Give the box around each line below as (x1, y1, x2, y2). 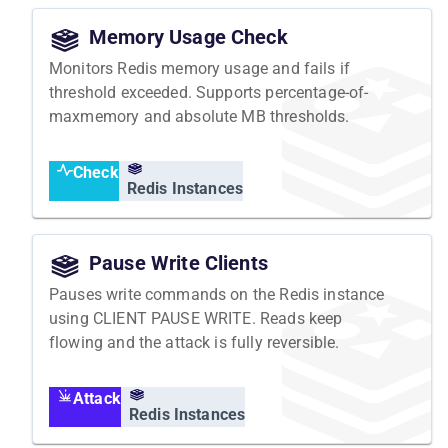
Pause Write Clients (89, 250, 268, 275)
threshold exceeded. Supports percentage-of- (49, 82, 369, 102)
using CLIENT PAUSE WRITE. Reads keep (49, 308, 343, 328)
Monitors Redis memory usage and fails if (49, 58, 350, 78)
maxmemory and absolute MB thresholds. (49, 106, 350, 126)
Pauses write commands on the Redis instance (49, 284, 385, 304)
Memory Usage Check (89, 24, 288, 49)
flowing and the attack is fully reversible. (49, 332, 340, 352)
